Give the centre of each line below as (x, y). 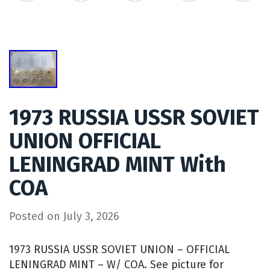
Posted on (36, 217)
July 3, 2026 (91, 217)
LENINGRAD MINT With (118, 165)
